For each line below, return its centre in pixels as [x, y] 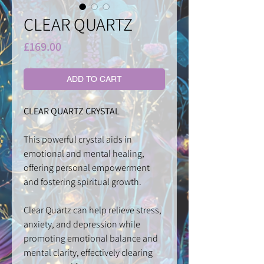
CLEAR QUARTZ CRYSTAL [72, 111]
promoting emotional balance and [91, 239]
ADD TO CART [94, 79]
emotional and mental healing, [84, 154]
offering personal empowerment [87, 168]
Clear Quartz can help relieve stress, [93, 210]
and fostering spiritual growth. [82, 182]
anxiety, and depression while [82, 225]
